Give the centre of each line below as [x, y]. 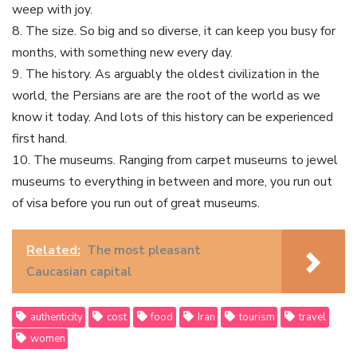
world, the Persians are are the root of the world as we [166, 95]
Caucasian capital [79, 271]
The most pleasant [144, 250]
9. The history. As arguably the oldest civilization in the [166, 74]
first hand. [39, 138]
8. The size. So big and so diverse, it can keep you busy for [174, 31]
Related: [53, 250]
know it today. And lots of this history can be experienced [173, 117]
